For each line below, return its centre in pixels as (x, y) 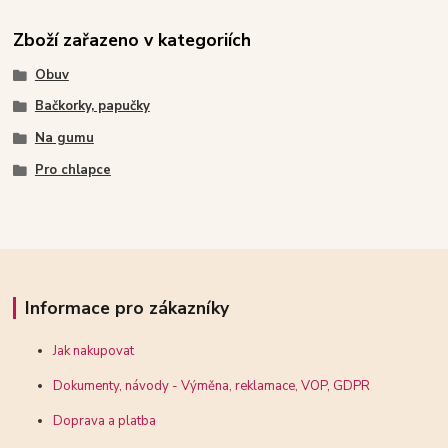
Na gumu (64, 138)
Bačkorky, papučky (92, 106)
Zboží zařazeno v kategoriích (132, 39)
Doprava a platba (105, 420)
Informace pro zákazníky (126, 307)
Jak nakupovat (94, 350)
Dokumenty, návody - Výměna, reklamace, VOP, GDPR (212, 385)
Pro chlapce (72, 169)
